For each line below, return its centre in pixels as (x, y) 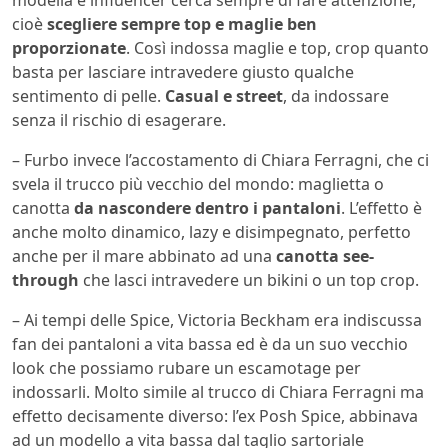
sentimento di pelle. (88, 95)
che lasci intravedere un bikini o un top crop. (249, 279)
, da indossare (336, 95)
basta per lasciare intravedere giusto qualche (183, 71)
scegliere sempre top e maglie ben (182, 23)
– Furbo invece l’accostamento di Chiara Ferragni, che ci (220, 159)
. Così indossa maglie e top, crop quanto (277, 47)
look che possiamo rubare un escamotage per (186, 367)
